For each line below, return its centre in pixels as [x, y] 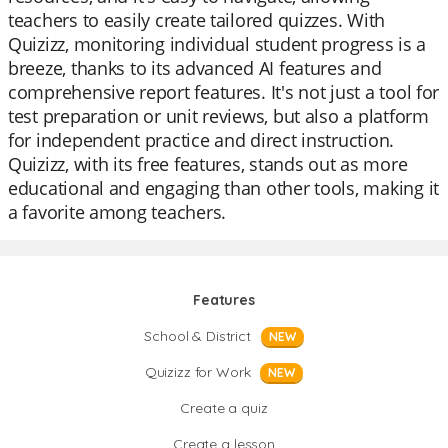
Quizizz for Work [197, 372]
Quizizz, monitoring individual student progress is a [217, 44]
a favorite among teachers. [117, 212]
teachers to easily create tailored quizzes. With [197, 20]
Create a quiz [224, 408]
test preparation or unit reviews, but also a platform [218, 116]
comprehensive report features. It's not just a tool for [224, 92]
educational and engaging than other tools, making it [223, 188]
